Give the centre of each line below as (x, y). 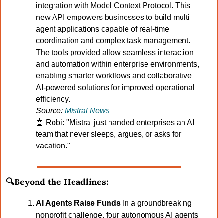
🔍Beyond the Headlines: (57, 182)
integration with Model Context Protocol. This (113, 6)
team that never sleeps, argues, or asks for (109, 134)
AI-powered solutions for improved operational (115, 88)
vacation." (53, 146)
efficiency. (53, 99)
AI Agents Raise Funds (79, 203)
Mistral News (87, 111)
